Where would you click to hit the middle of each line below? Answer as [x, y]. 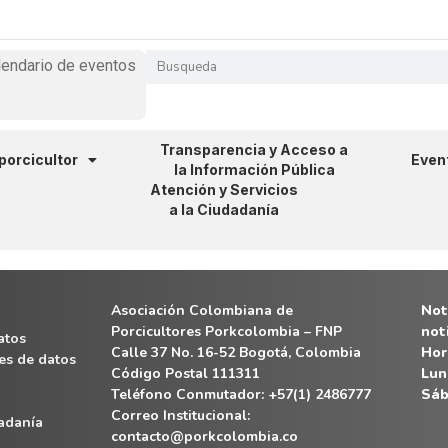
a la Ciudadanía [224, 209]
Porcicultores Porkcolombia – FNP [226, 331]
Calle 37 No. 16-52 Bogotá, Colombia [235, 352]
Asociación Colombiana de [201, 310]
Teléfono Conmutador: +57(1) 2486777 [240, 394]
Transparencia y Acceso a [254, 149]
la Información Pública [254, 169]
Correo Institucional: [180, 415]
